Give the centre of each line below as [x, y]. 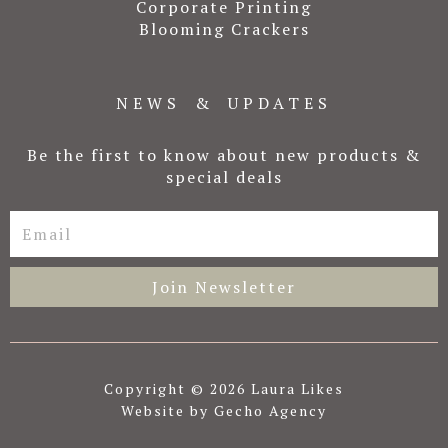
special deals [224, 176]
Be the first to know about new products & [224, 154]
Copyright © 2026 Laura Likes [224, 388]
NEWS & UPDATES [224, 102]
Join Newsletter [224, 286]
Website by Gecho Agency [224, 410]
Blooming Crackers [224, 28]
